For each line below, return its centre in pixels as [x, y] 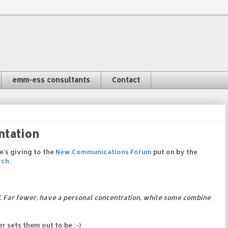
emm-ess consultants [51, 80]
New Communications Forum [104, 151]
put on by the [175, 151]
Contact [126, 80]
